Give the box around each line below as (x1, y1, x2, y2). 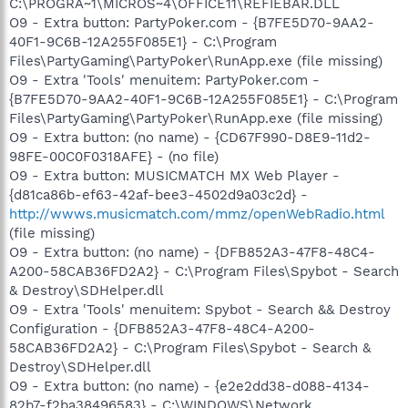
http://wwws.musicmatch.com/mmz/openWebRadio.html (9, 205, 384, 222)
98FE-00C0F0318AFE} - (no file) (9, 148, 219, 165)
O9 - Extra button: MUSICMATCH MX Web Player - (9, 167, 340, 184)
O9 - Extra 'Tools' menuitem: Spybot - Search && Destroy (9, 301, 391, 318)
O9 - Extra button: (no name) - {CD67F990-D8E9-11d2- (9, 128, 371, 146)
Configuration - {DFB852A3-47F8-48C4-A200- (9, 320, 315, 337)
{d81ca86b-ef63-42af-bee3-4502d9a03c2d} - (9, 186, 308, 203)
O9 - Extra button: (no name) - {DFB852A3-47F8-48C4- (9, 243, 375, 260)
